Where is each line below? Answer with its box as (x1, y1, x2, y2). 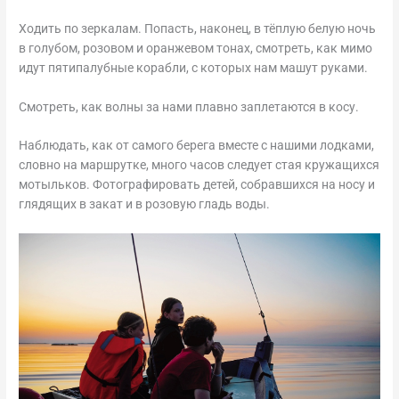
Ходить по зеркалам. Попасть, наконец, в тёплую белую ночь (19, 20, 377, 36)
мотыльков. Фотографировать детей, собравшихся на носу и (19, 177, 376, 192)
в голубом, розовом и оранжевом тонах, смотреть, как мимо (19, 40, 373, 55)
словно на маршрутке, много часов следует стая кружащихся (19, 158, 380, 173)
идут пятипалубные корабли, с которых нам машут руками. (19, 60, 369, 75)
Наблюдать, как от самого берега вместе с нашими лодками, (19, 138, 375, 153)
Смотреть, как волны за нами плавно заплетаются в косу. (19, 99, 360, 114)
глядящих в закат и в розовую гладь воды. (19, 197, 271, 212)
